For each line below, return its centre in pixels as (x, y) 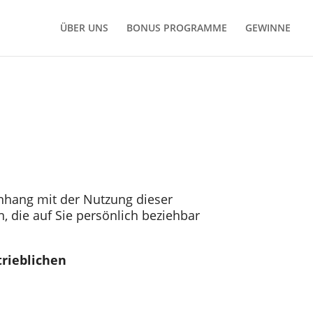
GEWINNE (268, 28)
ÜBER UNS (84, 28)
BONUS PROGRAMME (177, 28)
